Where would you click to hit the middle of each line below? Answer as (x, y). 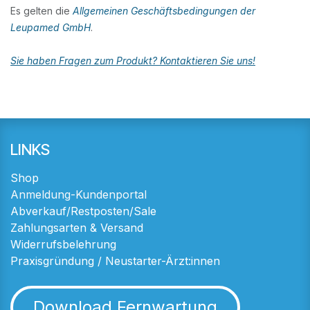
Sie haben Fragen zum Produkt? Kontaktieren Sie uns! (133, 60)
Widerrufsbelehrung (63, 244)
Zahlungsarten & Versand (77, 227)
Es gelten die (42, 10)
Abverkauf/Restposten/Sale (83, 211)
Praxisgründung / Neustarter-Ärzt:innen (115, 261)
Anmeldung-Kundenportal (79, 194)
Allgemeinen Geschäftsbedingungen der (164, 10)
